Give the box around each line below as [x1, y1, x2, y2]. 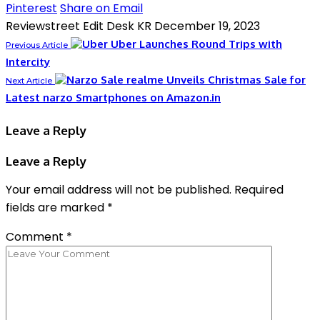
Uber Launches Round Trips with [111, 37, 282, 51]
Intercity [6, 55, 50, 69]
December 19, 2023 [154, 18, 260, 35]
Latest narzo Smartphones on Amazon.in [6, 91, 221, 105]
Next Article [6, 76, 52, 86]
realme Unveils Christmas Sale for [126, 73, 306, 87]
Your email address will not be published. [6, 181, 231, 199]
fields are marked [6, 199, 107, 216]
